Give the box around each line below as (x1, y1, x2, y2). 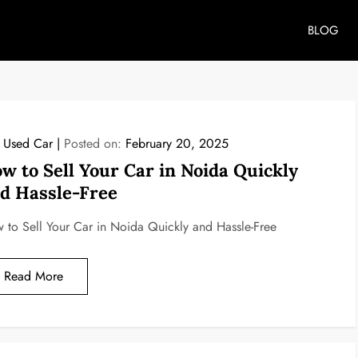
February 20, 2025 (125, 134, 229, 153)
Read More (3, 267, 63, 285)
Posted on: (63, 134, 125, 153)
